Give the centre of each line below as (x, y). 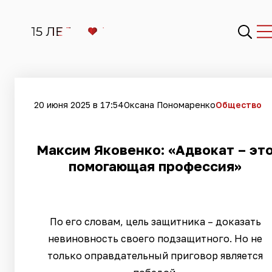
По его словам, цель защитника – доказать (155, 222)
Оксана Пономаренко (170, 104)
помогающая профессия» (155, 166)
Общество (239, 104)
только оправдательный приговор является (155, 256)
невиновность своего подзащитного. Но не (155, 239)
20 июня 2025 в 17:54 (79, 104)
